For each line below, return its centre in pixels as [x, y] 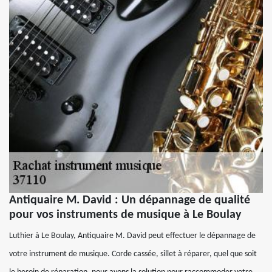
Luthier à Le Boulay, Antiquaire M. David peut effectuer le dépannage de [132, 236]
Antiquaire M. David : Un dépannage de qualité [130, 200]
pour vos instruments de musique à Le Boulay [125, 215]
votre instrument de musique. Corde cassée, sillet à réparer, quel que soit [133, 254]
